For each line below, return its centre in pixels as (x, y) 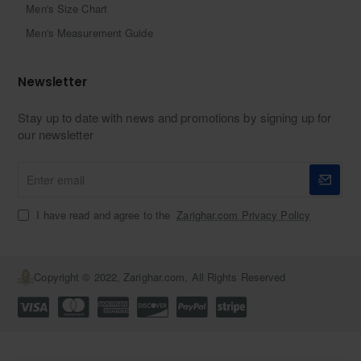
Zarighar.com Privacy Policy (244, 214)
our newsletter (56, 134)
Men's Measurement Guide (89, 32)
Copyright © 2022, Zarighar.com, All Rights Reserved (160, 276)
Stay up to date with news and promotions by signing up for (175, 117)
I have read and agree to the (104, 214)
